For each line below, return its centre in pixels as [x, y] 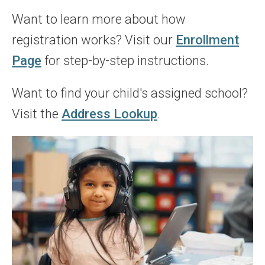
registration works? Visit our [94, 40]
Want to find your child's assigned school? [130, 93]
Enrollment [207, 40]
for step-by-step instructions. [125, 61]
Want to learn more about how [99, 19]
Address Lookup [109, 114]
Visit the [37, 114]
